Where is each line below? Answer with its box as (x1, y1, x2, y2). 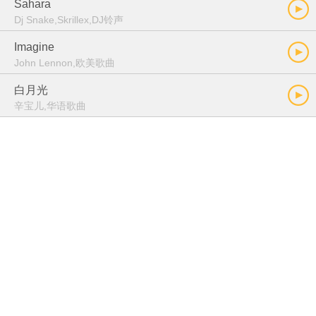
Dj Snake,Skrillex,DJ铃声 (14, 14, 123, 25)
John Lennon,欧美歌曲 (14, 57, 115, 68)
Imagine (14, 41, 54, 53)
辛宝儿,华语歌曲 (14, 100, 86, 111)
